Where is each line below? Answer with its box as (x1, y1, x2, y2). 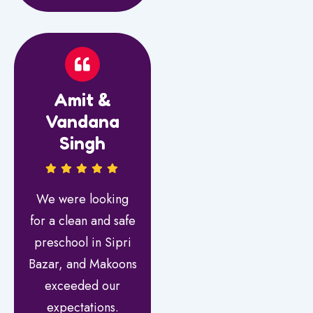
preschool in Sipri (34, 233, 131, 252)
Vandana (45, 110, 120, 132)
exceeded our (45, 276, 121, 295)
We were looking (36, 189, 129, 208)
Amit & (54, 88, 112, 110)
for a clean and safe (29, 211, 136, 230)
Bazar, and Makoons (28, 254, 137, 273)
